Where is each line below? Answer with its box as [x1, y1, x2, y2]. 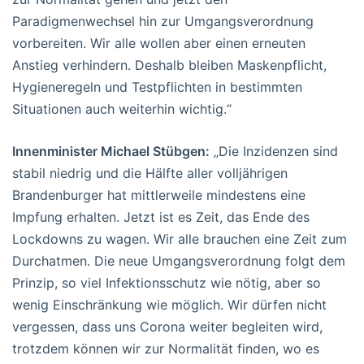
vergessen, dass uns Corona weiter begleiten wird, [12, 318, 323, 336]
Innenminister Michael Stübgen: [12, 143, 210, 160]
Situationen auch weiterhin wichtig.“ [12, 101, 232, 118]
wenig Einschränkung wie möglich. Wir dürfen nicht [12, 297, 327, 314]
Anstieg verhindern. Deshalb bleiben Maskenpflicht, [12, 57, 327, 74]
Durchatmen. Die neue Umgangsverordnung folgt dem [12, 253, 345, 270]
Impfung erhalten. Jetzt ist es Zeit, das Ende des [12, 209, 310, 226]
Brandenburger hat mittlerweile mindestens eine [12, 187, 305, 204]
